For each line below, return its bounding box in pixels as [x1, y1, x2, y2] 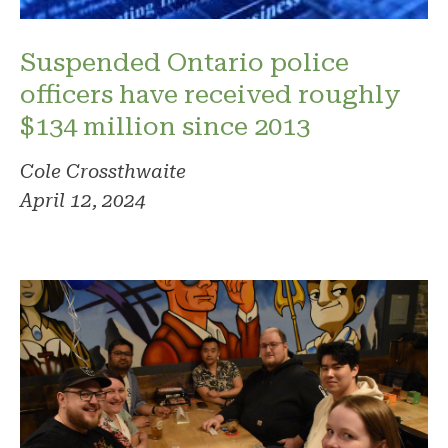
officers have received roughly [20, 78, 401, 109]
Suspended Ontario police [20, 46, 349, 77]
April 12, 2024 [20, 188, 146, 212]
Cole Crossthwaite [20, 159, 186, 183]
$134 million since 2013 [20, 110, 310, 141]
